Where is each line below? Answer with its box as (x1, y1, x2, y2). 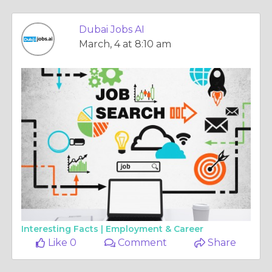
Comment (115, 237, 168, 248)
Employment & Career (106, 223, 203, 234)
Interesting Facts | (21, 223, 106, 234)
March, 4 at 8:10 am (79, 38, 171, 50)
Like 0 (46, 237, 77, 248)
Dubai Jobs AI (79, 24, 144, 35)
